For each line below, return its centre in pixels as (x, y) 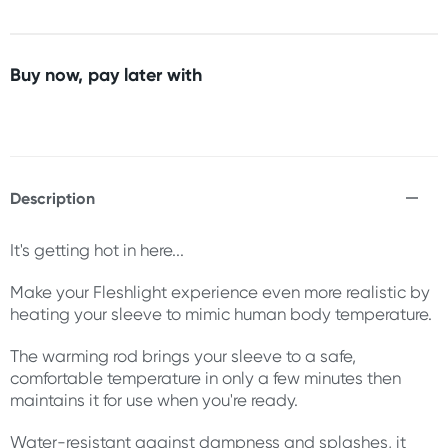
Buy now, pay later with (106, 74)
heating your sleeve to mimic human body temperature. (221, 314)
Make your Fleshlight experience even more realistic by (220, 292)
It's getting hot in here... (97, 250)
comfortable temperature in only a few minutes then (205, 378)
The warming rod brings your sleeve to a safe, (183, 356)
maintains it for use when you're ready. (154, 400)
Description (52, 198)
